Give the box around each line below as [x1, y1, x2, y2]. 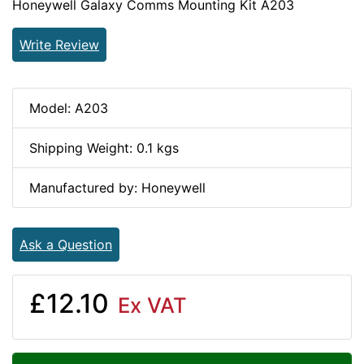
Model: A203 [29, 99, 108, 116]
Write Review [19, 36, 99, 53]
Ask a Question [19, 236, 112, 253]
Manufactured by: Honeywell [29, 179, 206, 196]
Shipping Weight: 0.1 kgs [29, 139, 179, 156]
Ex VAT [112, 292, 187, 318]
